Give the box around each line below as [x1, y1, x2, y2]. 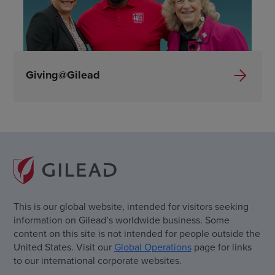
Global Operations [114, 239, 192, 254]
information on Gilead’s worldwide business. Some [13, 212, 230, 227]
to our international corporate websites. [13, 253, 182, 267]
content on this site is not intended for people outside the [13, 226, 260, 240]
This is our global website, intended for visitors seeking [13, 199, 249, 213]
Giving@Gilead [25, 67, 100, 83]
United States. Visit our [13, 239, 114, 254]
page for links [191, 239, 252, 254]
